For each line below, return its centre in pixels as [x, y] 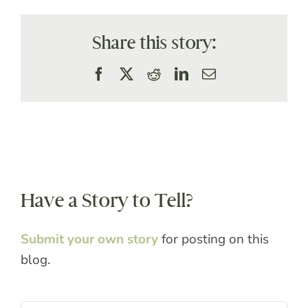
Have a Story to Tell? [107, 200]
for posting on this [213, 239]
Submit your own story [89, 239]
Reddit [179, 74]
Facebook [132, 74]
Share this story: [154, 43]
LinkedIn [213, 74]
